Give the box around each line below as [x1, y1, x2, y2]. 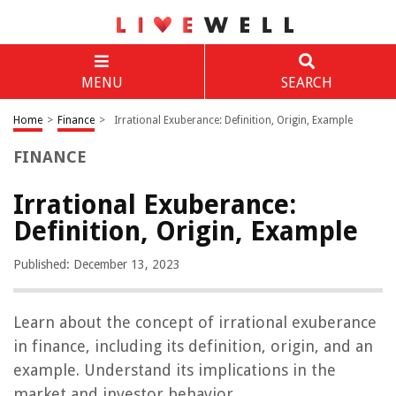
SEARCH [280, 74, 332, 91]
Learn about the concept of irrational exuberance [13, 313, 377, 331]
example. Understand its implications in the [13, 361, 336, 379]
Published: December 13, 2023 [13, 257, 180, 271]
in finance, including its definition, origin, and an [13, 337, 373, 355]
